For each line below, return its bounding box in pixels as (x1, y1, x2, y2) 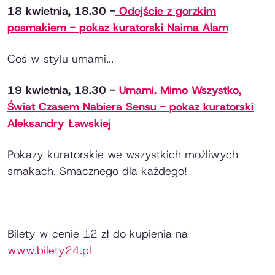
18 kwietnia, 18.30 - (7, 3, 115, 18)
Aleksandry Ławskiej (7, 115, 111, 131)
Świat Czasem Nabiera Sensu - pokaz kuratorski (7, 99, 254, 114)
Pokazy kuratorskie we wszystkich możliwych (7, 147, 238, 162)
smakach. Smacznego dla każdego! (7, 163, 187, 179)
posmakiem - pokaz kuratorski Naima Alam (7, 20, 228, 35)
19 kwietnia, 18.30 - (7, 82, 119, 98)
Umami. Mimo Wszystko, (119, 82, 241, 98)
